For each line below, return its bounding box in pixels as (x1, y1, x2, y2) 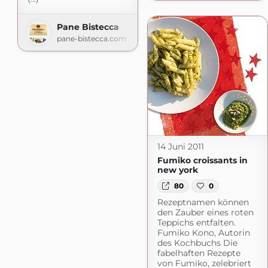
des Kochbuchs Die (157, 237, 237, 249)
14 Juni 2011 (157, 141, 204, 152)
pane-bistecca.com (56, 33, 126, 43)
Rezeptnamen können (157, 197, 249, 208)
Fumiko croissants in (157, 154, 248, 166)
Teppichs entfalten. (157, 217, 236, 229)
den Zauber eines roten (157, 207, 254, 218)
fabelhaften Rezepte (157, 248, 240, 259)
